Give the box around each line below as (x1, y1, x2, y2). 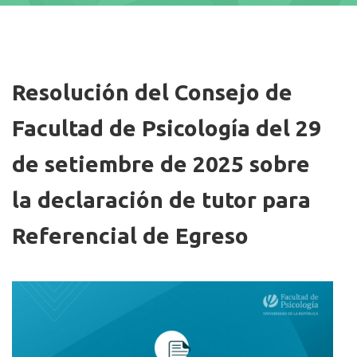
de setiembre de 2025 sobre (12, 151, 310, 176)
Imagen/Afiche (12, 57, 84, 73)
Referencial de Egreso (12, 223, 249, 248)
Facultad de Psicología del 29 (12, 116, 321, 140)
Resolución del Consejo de (12, 80, 292, 104)
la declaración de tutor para (12, 187, 311, 212)
